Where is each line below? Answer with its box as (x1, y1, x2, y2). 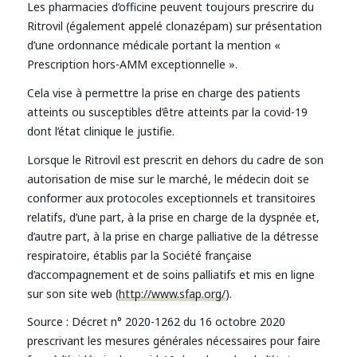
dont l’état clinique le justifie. (26, 123, 175, 139)
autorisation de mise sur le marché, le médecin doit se (26, 171, 309, 186)
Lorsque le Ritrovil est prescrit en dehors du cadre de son (26, 151, 324, 167)
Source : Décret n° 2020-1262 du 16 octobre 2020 (26, 314, 285, 330)
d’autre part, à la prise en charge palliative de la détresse (26, 228, 319, 244)
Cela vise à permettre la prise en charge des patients (26, 84, 300, 100)
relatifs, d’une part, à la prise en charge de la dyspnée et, (26, 209, 320, 225)
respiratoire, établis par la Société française (26, 247, 252, 263)
